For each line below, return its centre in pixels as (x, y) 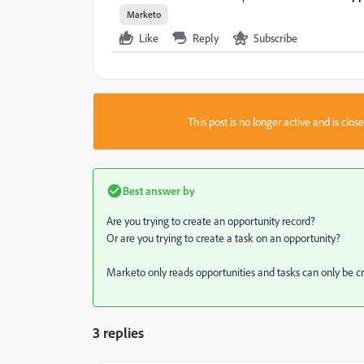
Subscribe (275, 38)
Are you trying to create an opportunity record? (211, 221)
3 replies (118, 332)
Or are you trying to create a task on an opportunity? (223, 238)
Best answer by (159, 191)
